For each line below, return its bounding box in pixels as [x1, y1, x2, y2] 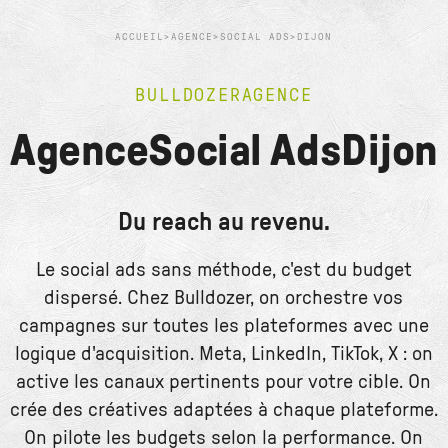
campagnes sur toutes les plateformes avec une [18, 316, 429, 336]
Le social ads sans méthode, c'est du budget [35, 260, 412, 280]
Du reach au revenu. [117, 210, 330, 235]
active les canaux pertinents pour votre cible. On [16, 372, 432, 392]
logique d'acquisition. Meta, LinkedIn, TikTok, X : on [14, 344, 433, 364]
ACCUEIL [115, 32, 165, 42]
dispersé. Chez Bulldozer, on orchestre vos [44, 288, 404, 308]
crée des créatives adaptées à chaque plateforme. [9, 400, 438, 420]
